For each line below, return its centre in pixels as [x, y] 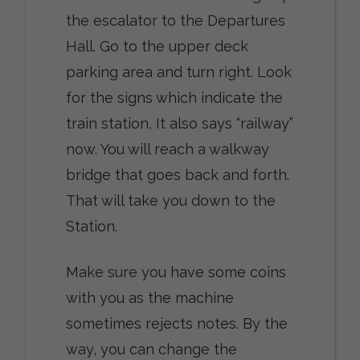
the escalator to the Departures [175, 21]
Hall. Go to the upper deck [157, 47]
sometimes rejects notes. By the [176, 324]
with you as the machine [149, 298]
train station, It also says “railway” [179, 124]
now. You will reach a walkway [167, 149]
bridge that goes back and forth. [177, 175]
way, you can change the [151, 350]
